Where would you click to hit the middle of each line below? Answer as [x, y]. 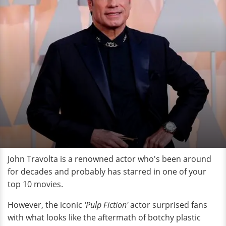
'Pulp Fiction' [107, 205]
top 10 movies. [36, 184]
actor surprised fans [169, 205]
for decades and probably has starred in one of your [107, 172]
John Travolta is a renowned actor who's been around [109, 159]
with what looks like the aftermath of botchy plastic [104, 217]
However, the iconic [46, 205]
